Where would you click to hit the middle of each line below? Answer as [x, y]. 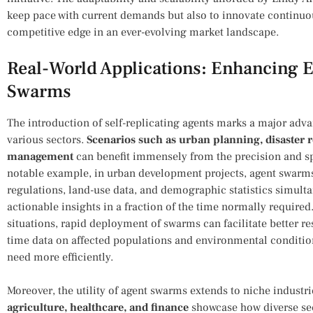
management [40, 156]
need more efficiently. [60, 257]
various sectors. [47, 139]
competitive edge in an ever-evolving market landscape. [143, 32]
